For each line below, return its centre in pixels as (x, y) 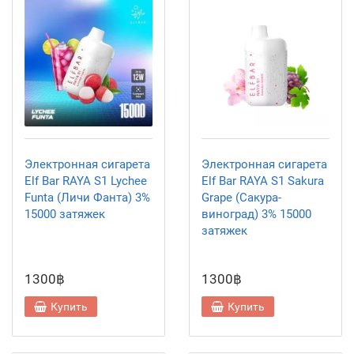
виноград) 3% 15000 (256, 214)
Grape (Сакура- (241, 198)
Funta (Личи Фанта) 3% (87, 198)
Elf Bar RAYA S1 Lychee (86, 181)
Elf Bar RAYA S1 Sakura (263, 181)
